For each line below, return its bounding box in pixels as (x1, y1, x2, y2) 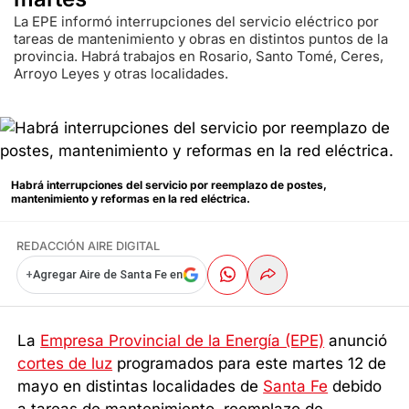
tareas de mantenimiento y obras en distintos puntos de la (14, 29, 388, 47)
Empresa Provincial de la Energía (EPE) (40, 331, 325, 351)
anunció (324, 331, 388, 351)
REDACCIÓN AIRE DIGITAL (16, 238, 160, 253)
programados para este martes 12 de (112, 354, 387, 373)
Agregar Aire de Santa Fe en (32, 267, 183, 282)
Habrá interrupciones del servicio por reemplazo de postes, (11, 177, 327, 192)
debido (328, 377, 383, 396)
